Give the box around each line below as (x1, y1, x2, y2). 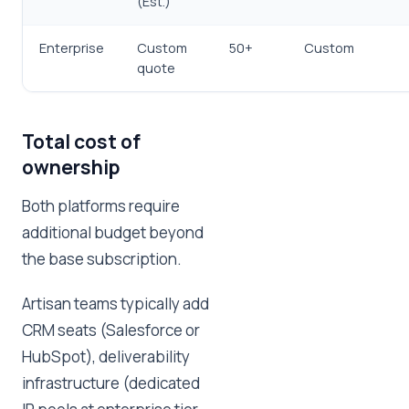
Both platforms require (22, 195, 180, 216)
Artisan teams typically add (22, 293, 209, 314)
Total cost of (22, 129, 141, 154)
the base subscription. (22, 248, 182, 269)
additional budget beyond (22, 222, 204, 243)
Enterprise (39, 39, 104, 57)
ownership (22, 154, 121, 180)
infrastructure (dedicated (22, 372, 200, 393)
